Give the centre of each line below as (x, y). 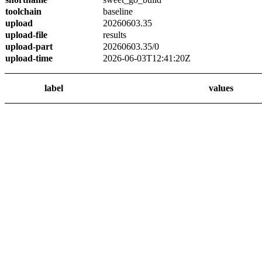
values (221, 88)
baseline (118, 11)
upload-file (26, 35)
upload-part (29, 46)
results (115, 35)
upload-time (29, 58)
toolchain (23, 11)
